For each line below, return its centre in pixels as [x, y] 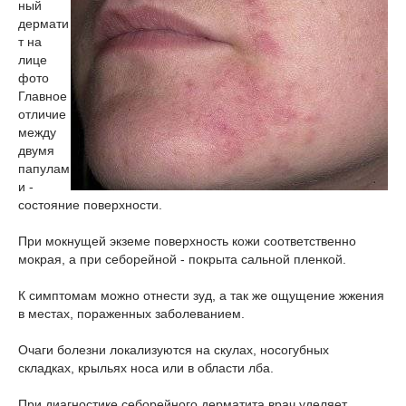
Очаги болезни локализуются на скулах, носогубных [174, 350]
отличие [42, 114]
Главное [43, 96]
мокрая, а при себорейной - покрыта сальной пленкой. [182, 259]
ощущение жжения [328, 295]
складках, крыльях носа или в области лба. [146, 368]
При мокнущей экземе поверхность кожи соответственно [187, 241]
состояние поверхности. [90, 205]
